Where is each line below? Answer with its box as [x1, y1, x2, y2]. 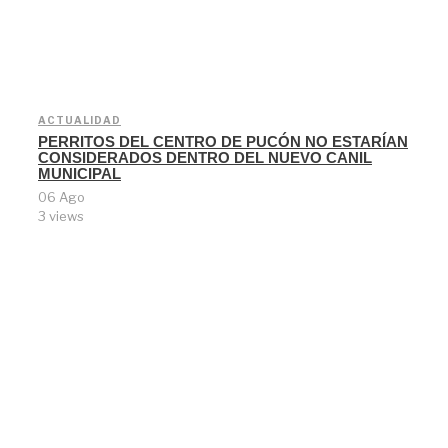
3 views [38, 208, 84, 225]
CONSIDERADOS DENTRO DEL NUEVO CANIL [38, 149, 372, 167]
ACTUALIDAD [38, 114, 121, 127]
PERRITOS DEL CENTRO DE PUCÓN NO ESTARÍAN [38, 133, 408, 151]
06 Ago [38, 189, 85, 206]
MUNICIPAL [38, 165, 121, 183]
